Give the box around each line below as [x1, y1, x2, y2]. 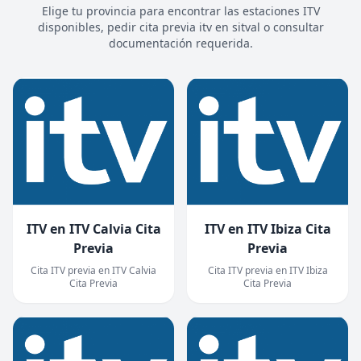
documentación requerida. [108, 35, 253, 51]
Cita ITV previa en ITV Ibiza [207, 263, 328, 277]
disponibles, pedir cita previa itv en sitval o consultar [37, 19, 324, 35]
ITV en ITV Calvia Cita [26, 220, 161, 238]
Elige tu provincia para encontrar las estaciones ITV [41, 3, 320, 19]
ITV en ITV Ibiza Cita [204, 220, 331, 238]
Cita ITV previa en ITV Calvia [31, 263, 156, 277]
